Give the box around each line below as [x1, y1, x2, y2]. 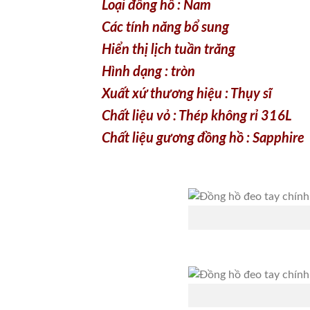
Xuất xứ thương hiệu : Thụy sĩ [102, 19, 275, 33]
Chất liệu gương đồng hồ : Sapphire [102, 63, 304, 77]
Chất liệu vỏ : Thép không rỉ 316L [102, 41, 292, 55]
